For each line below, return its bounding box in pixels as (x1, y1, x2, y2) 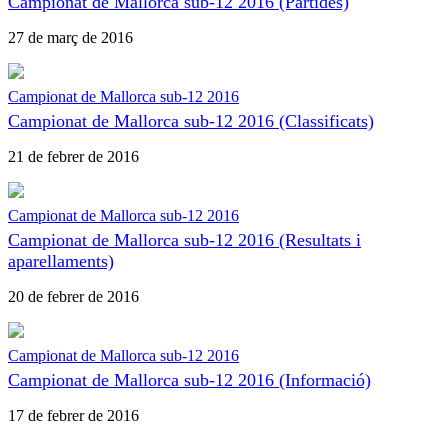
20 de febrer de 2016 (8, 287, 139, 305)
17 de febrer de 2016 (8, 406, 139, 424)
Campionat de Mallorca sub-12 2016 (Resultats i (8, 229, 361, 250)
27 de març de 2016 (8, 28, 133, 46)
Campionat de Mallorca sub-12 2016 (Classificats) (8, 110, 374, 131)
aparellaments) (8, 250, 114, 271)
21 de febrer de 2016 (8, 147, 139, 165)
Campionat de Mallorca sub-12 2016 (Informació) (8, 369, 371, 390)
